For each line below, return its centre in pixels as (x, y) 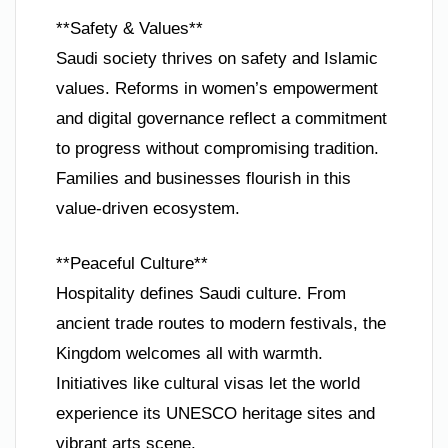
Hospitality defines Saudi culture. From (201, 294)
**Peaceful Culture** (132, 264)
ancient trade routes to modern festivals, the (221, 324)
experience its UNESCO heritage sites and (215, 414)
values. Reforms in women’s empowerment (217, 88)
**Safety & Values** (129, 28)
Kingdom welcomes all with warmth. (189, 354)
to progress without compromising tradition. (217, 148)
